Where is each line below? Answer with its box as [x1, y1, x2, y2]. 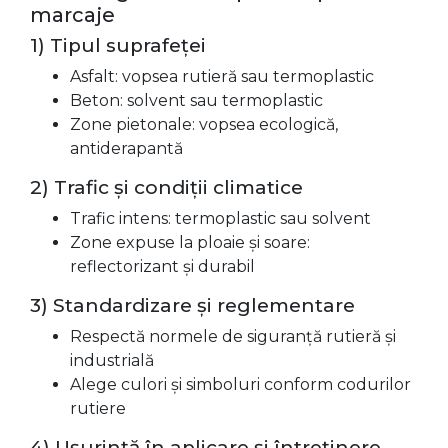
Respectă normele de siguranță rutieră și [70, 327, 396, 346]
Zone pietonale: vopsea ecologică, [70, 115, 338, 134]
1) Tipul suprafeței [30, 34, 206, 57]
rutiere [70, 399, 126, 418]
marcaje [30, 3, 115, 27]
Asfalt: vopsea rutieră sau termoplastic [70, 67, 374, 86]
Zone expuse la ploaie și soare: [70, 233, 310, 252]
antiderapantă [70, 139, 183, 158]
